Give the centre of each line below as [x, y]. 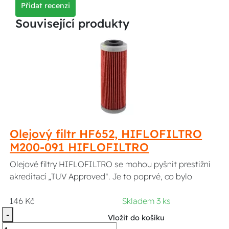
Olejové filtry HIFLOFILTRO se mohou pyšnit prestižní [110, 164]
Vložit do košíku [136, 218]
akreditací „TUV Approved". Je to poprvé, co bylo [101, 177]
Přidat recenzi [45, 6]
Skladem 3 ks [146, 201]
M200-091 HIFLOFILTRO [79, 147]
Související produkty [72, 24]
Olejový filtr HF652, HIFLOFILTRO [106, 134]
